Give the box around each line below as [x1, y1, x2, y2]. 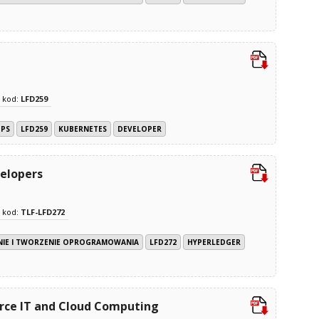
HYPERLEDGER [187, 236, 241, 247]
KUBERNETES [58, 123, 107, 134]
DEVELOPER [117, 123, 162, 134]
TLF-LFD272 [21, 206, 65, 217]
